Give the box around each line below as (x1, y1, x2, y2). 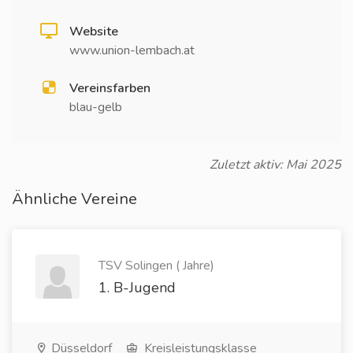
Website (69, 23, 118, 40)
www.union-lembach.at (69, 42, 195, 59)
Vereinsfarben (69, 80, 150, 97)
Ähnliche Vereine (12, 188, 137, 210)
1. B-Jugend (98, 278, 176, 297)
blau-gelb (69, 98, 122, 116)
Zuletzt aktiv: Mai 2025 (210, 156, 341, 173)
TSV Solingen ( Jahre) (98, 257, 214, 274)
